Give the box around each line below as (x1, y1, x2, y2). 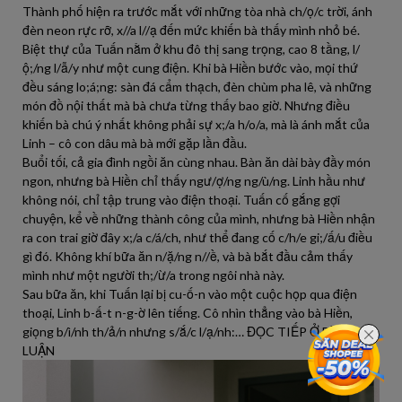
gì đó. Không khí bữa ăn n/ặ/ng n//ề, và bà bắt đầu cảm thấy (22, 249, 353, 264)
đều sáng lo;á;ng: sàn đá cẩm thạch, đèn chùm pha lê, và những (22, 79, 371, 94)
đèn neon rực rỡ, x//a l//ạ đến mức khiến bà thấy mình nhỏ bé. (22, 22, 360, 38)
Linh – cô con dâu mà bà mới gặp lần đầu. (22, 135, 247, 151)
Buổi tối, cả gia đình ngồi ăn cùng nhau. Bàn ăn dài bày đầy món (22, 154, 371, 170)
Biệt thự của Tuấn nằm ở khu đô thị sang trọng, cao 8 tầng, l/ (22, 41, 360, 57)
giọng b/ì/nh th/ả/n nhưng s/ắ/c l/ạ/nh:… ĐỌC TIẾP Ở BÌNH (22, 324, 353, 339)
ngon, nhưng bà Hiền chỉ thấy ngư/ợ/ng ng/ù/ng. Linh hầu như (22, 173, 365, 188)
